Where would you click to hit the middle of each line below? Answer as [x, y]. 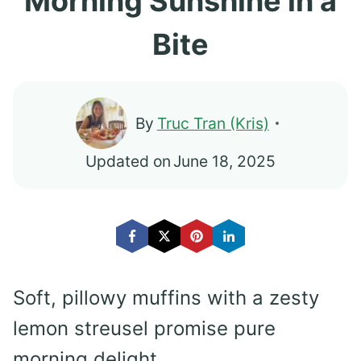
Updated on [128, 162]
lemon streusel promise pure [144, 329]
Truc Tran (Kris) [213, 124]
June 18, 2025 [225, 162]
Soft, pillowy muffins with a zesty [166, 298]
